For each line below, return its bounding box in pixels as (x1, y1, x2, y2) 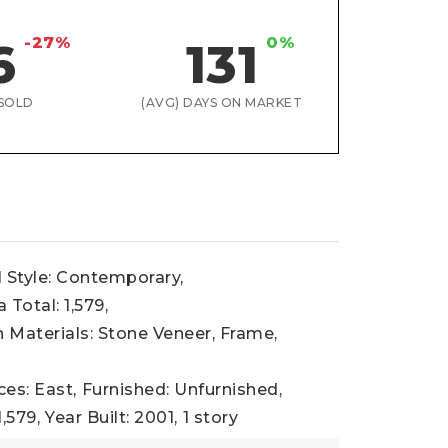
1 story (182, 408, 239, 427)
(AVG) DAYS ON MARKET (141, 95, 303, 110)
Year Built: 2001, (45, 408, 178, 427)
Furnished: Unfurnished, (81, 380, 283, 399)
